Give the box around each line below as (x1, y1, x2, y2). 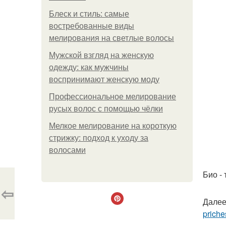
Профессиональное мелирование (49, 92, 176, 101)
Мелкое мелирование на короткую (49, 122, 177, 130)
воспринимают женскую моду (49, 75, 159, 84)
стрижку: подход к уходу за (49, 134, 148, 142)
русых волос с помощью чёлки (49, 104, 163, 113)
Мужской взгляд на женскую (49, 51, 154, 60)
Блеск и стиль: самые (49, 10, 129, 18)
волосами (49, 146, 86, 154)
